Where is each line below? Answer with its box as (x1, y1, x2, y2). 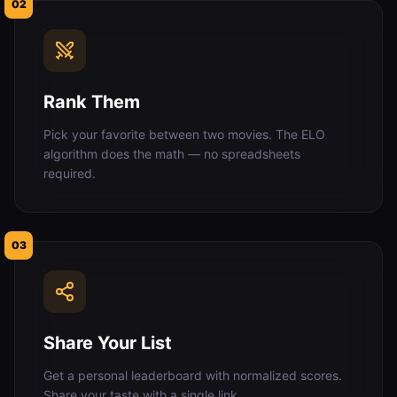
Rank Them (43, 91, 140, 113)
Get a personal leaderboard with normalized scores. (43, 368, 342, 383)
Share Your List (43, 332, 172, 354)
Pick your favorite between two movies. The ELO (43, 127, 325, 142)
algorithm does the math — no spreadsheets (43, 146, 300, 161)
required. (43, 166, 96, 181)
